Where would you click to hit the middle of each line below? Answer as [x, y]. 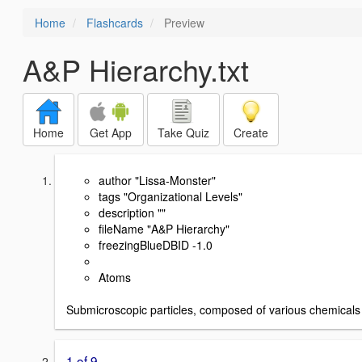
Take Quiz [183, 133]
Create [251, 133]
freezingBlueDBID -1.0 [156, 244]
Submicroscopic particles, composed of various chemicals [213, 309]
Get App [111, 133]
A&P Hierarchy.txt [136, 69]
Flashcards [115, 23]
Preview [183, 23]
